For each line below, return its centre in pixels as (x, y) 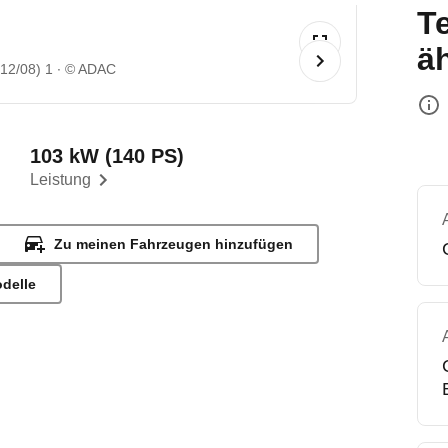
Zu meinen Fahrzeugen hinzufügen (174, 244)
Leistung (61, 179)
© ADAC (91, 69)
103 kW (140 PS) (107, 156)
